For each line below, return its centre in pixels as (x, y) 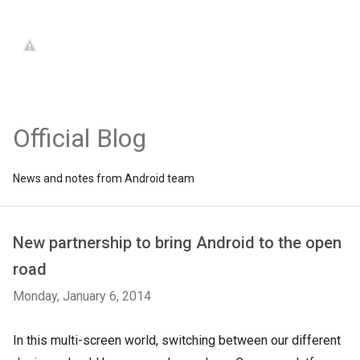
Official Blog (80, 138)
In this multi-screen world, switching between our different (177, 340)
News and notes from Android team (104, 178)
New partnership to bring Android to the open (177, 243)
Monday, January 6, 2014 (82, 296)
